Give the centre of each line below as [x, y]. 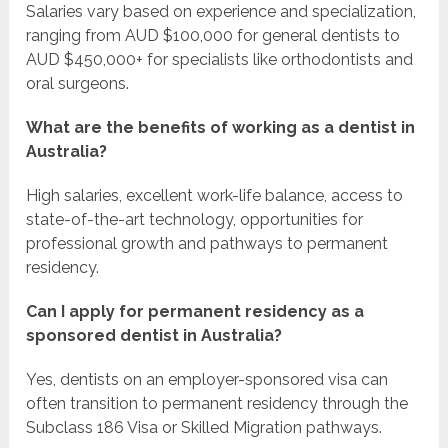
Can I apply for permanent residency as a [195, 311]
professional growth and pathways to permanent [207, 243]
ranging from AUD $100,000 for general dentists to [213, 35]
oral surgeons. [78, 83]
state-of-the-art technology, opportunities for [195, 219]
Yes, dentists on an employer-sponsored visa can [207, 379]
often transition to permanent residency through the [217, 403]
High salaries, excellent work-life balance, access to [215, 195]
